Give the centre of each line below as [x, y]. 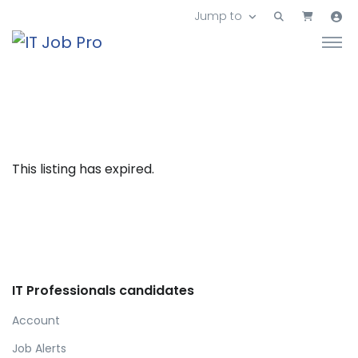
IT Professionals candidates [103, 291]
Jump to [218, 16]
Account [36, 320]
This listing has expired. [83, 169]
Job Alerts [39, 348]
